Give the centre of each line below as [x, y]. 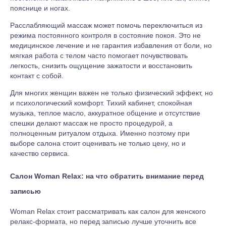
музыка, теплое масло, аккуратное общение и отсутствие [105, 113]
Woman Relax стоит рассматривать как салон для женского [108, 212]
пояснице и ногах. [40, 8]
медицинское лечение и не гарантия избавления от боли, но [111, 46]
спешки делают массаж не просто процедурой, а [91, 123]
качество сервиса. [40, 154]
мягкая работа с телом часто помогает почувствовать [99, 56]
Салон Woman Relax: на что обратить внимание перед [107, 176]
